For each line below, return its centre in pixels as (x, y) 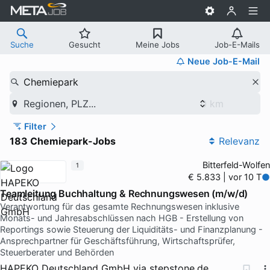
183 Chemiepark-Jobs (63, 141)
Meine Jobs (158, 44)
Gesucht (85, 44)
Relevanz (239, 141)
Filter (35, 126)
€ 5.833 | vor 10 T (225, 177)
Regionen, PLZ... (59, 103)
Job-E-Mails (237, 44)
